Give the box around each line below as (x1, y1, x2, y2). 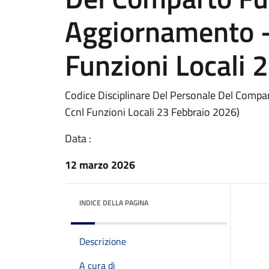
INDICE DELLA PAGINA (79, 197, 148, 208)
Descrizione (79, 234, 126, 249)
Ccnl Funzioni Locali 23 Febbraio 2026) (65, 104, 240, 120)
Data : (65, 130, 91, 147)
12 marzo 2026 (65, 157, 135, 173)
